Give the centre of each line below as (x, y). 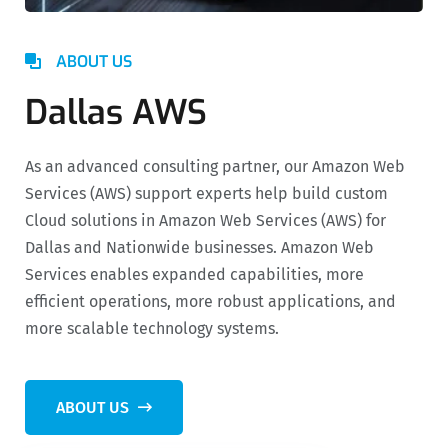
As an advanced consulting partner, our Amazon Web (215, 166)
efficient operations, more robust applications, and (210, 301)
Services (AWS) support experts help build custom (206, 193)
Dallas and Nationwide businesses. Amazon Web (199, 247)
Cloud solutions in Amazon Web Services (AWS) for (205, 220)
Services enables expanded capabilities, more (194, 274)
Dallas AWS (116, 112)
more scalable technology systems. (152, 328)
